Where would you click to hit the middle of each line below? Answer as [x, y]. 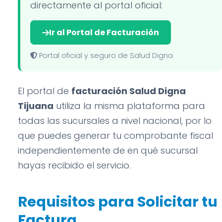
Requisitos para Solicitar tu [118, 202]
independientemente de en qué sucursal [108, 150]
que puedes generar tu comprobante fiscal [115, 136]
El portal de [45, 91]
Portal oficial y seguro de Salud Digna [105, 55]
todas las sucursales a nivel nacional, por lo [115, 121]
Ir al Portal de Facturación [104, 32]
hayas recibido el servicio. [74, 165]
